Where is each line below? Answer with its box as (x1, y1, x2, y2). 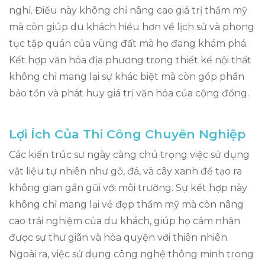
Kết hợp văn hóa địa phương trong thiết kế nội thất (9, 54, 251, 66)
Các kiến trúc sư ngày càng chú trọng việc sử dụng (9, 148, 250, 160)
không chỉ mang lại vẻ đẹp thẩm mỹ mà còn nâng (9, 198, 244, 210)
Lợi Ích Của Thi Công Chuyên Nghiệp (9, 126, 245, 141)
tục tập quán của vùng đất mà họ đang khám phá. (9, 37, 248, 49)
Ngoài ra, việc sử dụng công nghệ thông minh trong (9, 248, 254, 260)
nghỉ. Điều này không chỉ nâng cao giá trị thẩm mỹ (9, 4, 247, 16)
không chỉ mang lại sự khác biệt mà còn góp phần (9, 70, 244, 82)
